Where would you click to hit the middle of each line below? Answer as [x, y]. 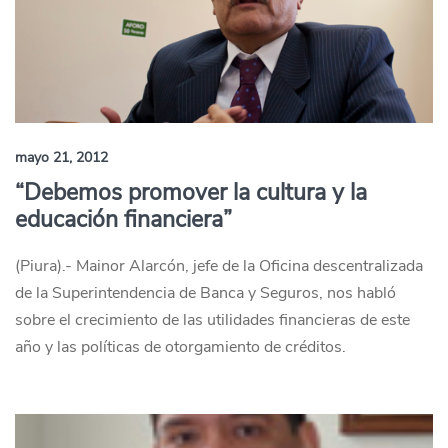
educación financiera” [123, 219]
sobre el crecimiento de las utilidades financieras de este [212, 320]
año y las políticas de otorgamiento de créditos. [180, 347]
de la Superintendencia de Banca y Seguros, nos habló [205, 293]
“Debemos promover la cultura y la [191, 192]
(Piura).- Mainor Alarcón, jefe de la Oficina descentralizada [219, 266]
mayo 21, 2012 [61, 157]
